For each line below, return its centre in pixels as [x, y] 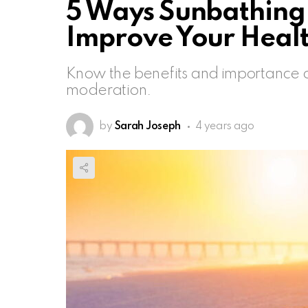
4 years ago [224, 126]
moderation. [109, 90]
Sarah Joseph [147, 126]
